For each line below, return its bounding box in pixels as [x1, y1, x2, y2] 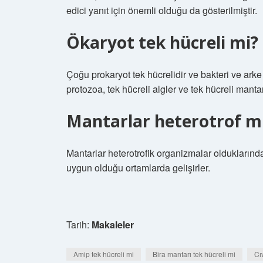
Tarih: [66, 218, 92, 231]
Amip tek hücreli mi [73, 249, 134, 259]
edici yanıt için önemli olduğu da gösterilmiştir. [66, 4, 257, 17]
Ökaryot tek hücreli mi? [66, 31, 258, 53]
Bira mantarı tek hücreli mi [153, 249, 235, 259]
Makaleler [92, 218, 134, 231]
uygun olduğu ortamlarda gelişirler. [66, 161, 210, 174]
